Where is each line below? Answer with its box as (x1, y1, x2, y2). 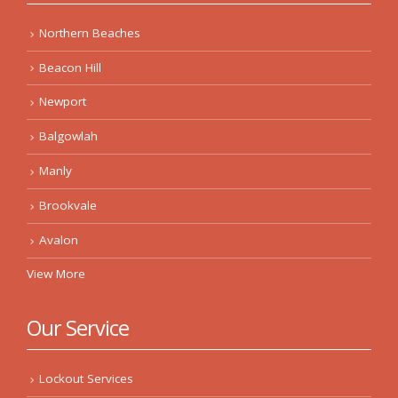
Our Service (27, 313, 129, 342)
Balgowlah (39, 128, 98, 145)
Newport (39, 93, 86, 110)
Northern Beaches (39, 24, 140, 41)
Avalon (39, 232, 78, 248)
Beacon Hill (39, 59, 101, 76)
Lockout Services (39, 370, 133, 386)
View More (27, 265, 85, 282)
